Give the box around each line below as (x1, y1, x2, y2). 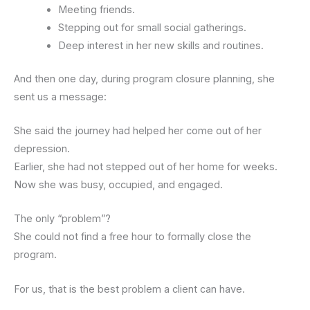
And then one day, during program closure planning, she (14, 72, 275, 85)
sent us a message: (14, 90, 107, 103)
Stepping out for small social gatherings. (57, 21, 246, 34)
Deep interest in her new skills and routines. (57, 39, 264, 52)
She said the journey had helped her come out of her (14, 124, 262, 137)
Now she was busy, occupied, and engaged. (14, 178, 223, 191)
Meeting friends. (57, 3, 135, 16)
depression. (14, 142, 70, 155)
